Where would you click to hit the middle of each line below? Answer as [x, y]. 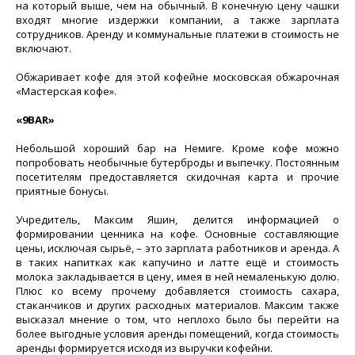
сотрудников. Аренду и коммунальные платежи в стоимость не [177, 34]
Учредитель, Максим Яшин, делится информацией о [177, 219]
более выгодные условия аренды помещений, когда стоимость [177, 334]
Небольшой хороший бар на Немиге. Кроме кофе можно [177, 148]
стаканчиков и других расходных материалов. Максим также [177, 305]
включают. [44, 48]
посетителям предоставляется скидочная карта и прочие [177, 177]
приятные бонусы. [62, 191]
